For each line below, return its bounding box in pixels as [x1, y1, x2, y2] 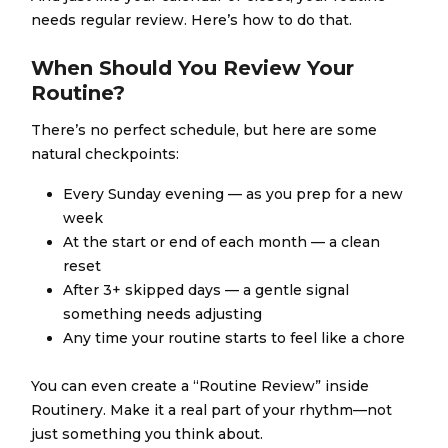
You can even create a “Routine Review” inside [31, 377, 370, 395]
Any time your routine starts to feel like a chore [63, 329, 406, 347]
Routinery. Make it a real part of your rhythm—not [31, 401, 393, 419]
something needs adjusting [63, 305, 263, 323]
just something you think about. [31, 425, 264, 443]
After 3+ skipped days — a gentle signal [63, 281, 350, 299]
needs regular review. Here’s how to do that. [31, 11, 353, 29]
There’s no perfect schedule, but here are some [31, 121, 378, 139]
